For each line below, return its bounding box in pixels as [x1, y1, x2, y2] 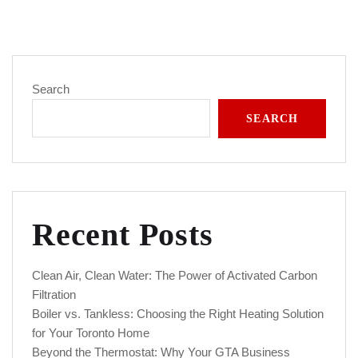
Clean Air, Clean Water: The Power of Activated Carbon [32, 268, 317, 283]
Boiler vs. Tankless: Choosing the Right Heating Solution [32, 307, 324, 321]
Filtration [32, 288, 76, 302]
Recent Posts [32, 217, 213, 253]
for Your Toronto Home [32, 326, 149, 340]
